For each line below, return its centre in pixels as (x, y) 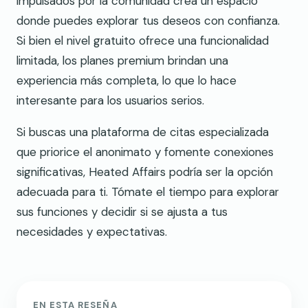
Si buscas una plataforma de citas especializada (143, 132)
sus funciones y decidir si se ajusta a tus (122, 211)
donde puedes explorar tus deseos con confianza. (148, 20)
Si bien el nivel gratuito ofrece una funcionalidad (143, 40)
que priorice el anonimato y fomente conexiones (145, 152)
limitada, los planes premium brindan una (122, 60)
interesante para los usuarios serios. (110, 100)
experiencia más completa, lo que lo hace (126, 80)
